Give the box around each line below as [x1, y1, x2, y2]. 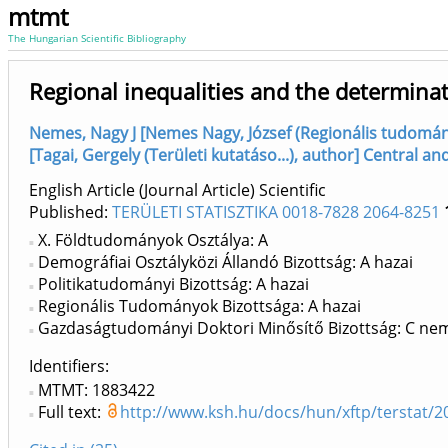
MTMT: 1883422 [38, 379, 155, 402]
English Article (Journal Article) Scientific [29, 179, 326, 202]
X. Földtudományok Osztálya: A [38, 229, 268, 252]
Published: [29, 201, 112, 224]
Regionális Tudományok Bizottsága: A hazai [38, 295, 361, 318]
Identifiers [29, 355, 105, 378]
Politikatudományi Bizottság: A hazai [38, 273, 309, 296]
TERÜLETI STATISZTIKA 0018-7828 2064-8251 [112, 201, 440, 224]
